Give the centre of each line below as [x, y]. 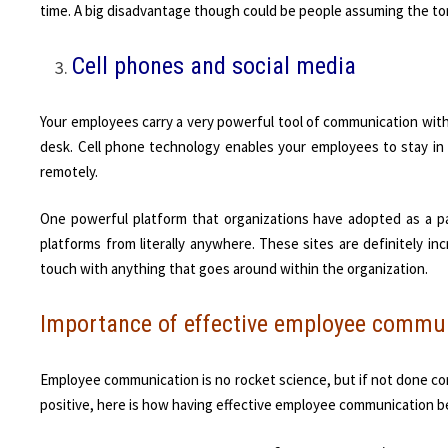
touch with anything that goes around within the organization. [234, 269]
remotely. [69, 171]
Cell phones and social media [214, 66]
